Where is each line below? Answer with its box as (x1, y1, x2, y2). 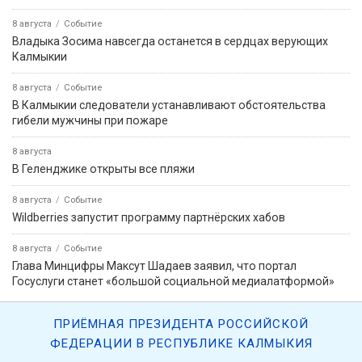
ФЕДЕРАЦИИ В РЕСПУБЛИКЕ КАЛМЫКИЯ (49, 336, 313, 351)
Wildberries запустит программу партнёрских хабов (12, 211, 285, 225)
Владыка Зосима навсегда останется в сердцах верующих (12, 35, 328, 48)
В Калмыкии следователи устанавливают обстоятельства (12, 99, 326, 112)
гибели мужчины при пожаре (12, 114, 168, 128)
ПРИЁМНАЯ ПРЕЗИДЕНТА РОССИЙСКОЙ (53, 317, 309, 332)
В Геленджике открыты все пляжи (12, 162, 195, 176)
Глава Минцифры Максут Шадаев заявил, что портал (12, 259, 297, 273)
